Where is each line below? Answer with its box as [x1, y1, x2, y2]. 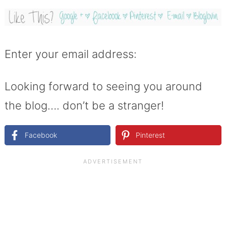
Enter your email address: [4, 47, 137, 61]
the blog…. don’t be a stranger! [4, 99, 164, 112]
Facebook [24, 131, 57, 140]
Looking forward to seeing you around [4, 80, 202, 93]
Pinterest [136, 131, 165, 140]
